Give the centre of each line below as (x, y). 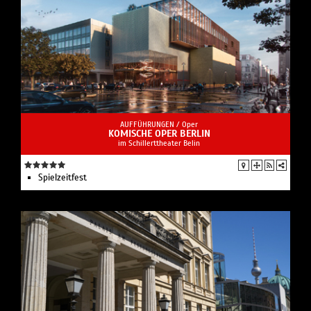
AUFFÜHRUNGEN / (151, 125)
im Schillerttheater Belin (159, 143)
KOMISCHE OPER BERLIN (159, 134)
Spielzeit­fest (62, 178)
